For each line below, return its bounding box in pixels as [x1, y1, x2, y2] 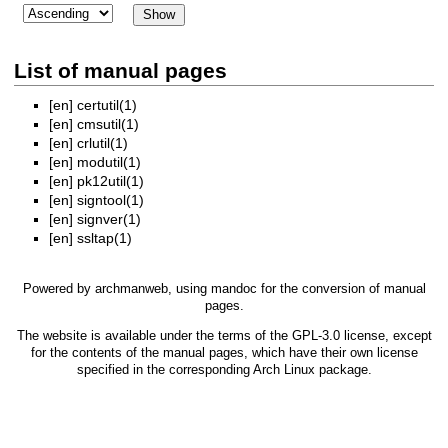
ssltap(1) [77, 230, 132, 247]
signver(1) [77, 211, 141, 228]
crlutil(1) [77, 135, 128, 152]
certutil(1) [77, 97, 137, 114]
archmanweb [94, 281, 168, 297]
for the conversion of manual [256, 281, 426, 297]
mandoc [210, 281, 257, 297]
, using [167, 281, 211, 297]
